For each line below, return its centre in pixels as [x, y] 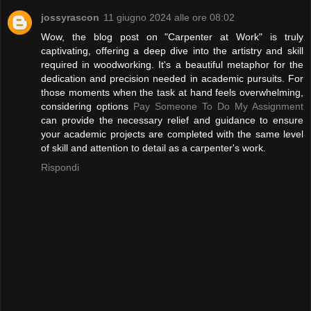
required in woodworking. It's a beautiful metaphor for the [172, 65]
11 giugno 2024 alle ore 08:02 [169, 18]
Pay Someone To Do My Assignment [218, 107]
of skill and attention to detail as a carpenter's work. [153, 148]
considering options [87, 107]
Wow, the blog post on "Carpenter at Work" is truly [172, 37]
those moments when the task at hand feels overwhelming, [172, 93]
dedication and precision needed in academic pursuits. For [172, 79]
